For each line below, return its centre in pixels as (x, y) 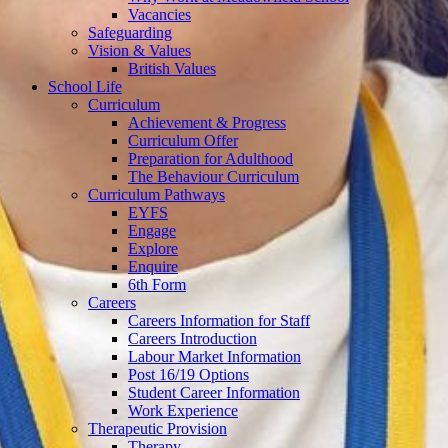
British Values (172, 69)
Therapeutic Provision (157, 429)
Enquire (153, 267)
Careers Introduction (192, 339)
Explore (153, 249)
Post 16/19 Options (188, 375)
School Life (85, 87)
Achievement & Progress (207, 123)
